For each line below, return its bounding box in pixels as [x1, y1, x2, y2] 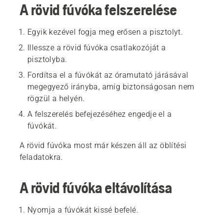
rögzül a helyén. [27, 94, 85, 103]
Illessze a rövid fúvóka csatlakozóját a [27, 43, 166, 52]
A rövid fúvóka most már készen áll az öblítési [20, 141, 187, 150]
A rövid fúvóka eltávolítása [20, 178, 172, 197]
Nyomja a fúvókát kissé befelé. [27, 205, 138, 215]
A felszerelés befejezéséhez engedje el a [27, 109, 172, 119]
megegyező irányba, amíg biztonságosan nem [27, 82, 195, 91]
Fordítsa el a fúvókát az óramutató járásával [27, 70, 189, 80]
